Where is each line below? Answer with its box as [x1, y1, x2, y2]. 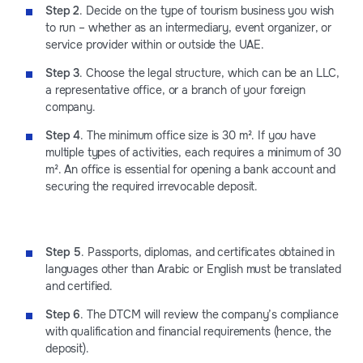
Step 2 [45, 2, 80, 18]
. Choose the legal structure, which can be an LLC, [79, 65, 340, 80]
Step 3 [45, 65, 80, 80]
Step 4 [45, 127, 81, 143]
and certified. [45, 278, 113, 293]
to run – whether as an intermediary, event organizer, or [45, 19, 332, 35]
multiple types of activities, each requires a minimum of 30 [45, 144, 341, 160]
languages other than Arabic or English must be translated [45, 261, 342, 276]
